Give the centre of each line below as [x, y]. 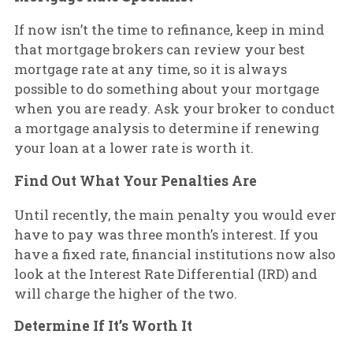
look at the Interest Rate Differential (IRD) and [165, 273]
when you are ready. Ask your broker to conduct [174, 109]
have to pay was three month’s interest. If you [166, 234]
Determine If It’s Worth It [103, 326]
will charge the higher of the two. [125, 293]
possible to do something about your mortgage [166, 89]
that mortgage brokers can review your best [159, 50]
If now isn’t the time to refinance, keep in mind [169, 30]
